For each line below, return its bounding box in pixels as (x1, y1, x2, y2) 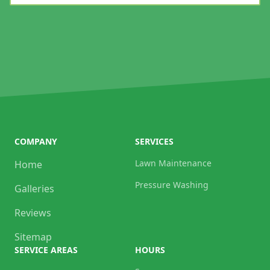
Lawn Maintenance (135, 157, 212, 169)
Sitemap (14, 230, 52, 244)
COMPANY (14, 136, 57, 148)
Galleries (14, 182, 54, 196)
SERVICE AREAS (14, 244, 78, 256)
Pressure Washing (135, 179, 209, 191)
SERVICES (135, 136, 174, 148)
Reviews (14, 206, 51, 220)
